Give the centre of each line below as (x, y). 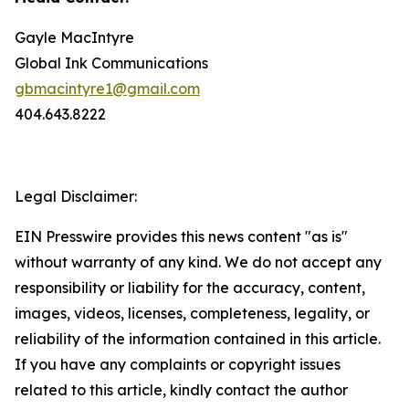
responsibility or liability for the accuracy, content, (190, 288)
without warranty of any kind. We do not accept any (198, 262)
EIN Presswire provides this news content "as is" (181, 236)
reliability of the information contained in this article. (198, 339)
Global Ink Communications (111, 63)
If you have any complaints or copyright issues (178, 364)
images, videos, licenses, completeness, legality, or (192, 313)
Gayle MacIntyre (74, 37)
